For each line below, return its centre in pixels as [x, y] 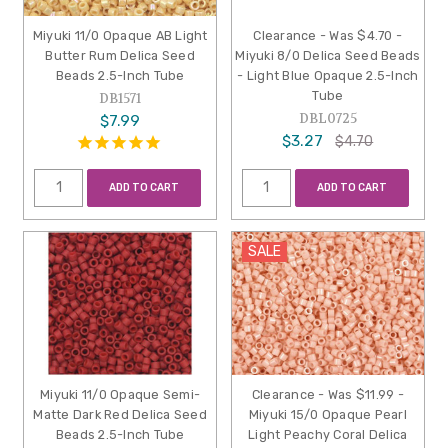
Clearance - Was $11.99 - [327, 395]
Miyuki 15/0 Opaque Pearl [327, 415]
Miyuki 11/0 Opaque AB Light [120, 36]
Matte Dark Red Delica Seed [120, 415]
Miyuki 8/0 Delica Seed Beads [328, 56]
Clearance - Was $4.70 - [328, 36]
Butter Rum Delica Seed [120, 56]
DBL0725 [327, 119]
